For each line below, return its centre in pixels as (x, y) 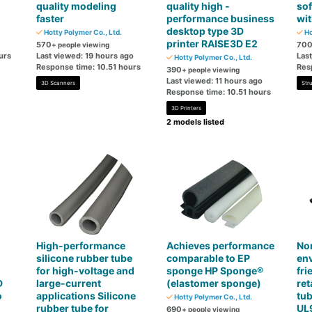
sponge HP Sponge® (214, 271)
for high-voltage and (86, 271)
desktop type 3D (205, 31)
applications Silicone (86, 296)
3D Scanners (58, 83)
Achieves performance (220, 245)
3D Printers (186, 108)
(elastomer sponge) (213, 283)
